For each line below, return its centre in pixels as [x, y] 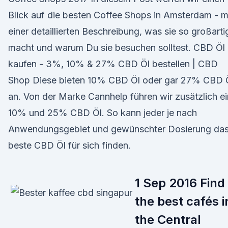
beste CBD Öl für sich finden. [69, 145]
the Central [168, 220]
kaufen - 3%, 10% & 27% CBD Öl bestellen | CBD [113, 64]
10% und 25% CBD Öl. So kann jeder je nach [103, 113]
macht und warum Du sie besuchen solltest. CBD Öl [117, 48]
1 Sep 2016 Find [180, 183]
